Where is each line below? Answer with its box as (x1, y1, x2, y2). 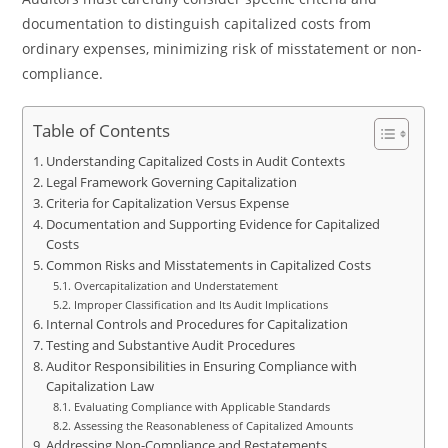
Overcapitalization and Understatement (73, 278, 278, 293)
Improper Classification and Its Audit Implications (73, 297, 328, 312)
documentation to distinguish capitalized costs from (22, 14, 372, 33)
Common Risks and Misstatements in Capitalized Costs (45, 257, 371, 274)
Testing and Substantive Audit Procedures (45, 337, 295, 354)
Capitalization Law (45, 378, 154, 395)
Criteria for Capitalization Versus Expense (45, 195, 289, 212)
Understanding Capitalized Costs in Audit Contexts (45, 153, 345, 170)
